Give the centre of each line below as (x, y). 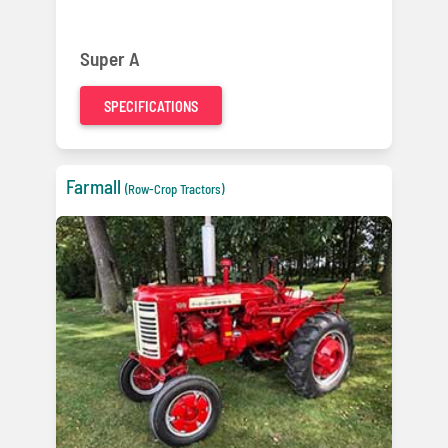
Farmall (93, 187)
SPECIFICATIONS (151, 107)
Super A (110, 59)
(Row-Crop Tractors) (174, 189)
